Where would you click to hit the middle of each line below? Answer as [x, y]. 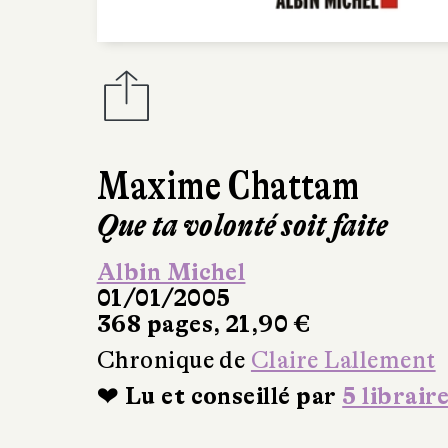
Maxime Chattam [228, 185]
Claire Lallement [343, 360]
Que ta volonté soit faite [242, 225]
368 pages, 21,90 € [203, 324]
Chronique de [173, 360]
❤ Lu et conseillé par [219, 396]
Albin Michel [171, 272]
